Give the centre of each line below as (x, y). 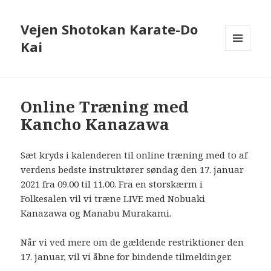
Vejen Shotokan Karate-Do (109, 29)
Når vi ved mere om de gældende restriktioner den (132, 242)
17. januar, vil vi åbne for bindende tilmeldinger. (126, 257)
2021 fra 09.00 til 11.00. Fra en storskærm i (112, 184)
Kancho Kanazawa (95, 124)
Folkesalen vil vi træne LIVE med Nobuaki (113, 199)
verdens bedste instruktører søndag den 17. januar (132, 170)
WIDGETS (243, 76)
